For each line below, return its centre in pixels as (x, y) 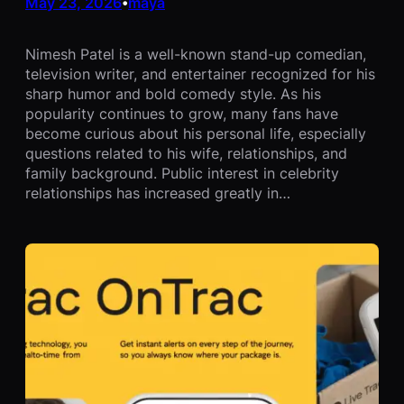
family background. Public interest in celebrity (182, 174)
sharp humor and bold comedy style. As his (173, 94)
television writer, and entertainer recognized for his (200, 74)
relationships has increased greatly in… (158, 193)
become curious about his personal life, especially (196, 134)
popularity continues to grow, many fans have (182, 114)
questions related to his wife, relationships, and (186, 154)
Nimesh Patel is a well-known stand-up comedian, (196, 55)
